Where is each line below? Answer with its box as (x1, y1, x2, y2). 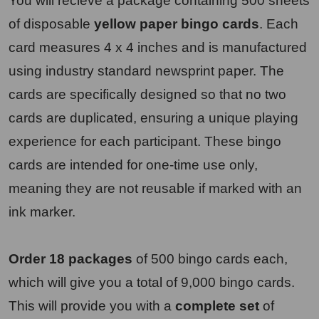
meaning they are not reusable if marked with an (9, 181, 302, 196)
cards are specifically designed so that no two (9, 87, 286, 102)
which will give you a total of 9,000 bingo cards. (9, 275, 295, 290)
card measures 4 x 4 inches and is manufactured (9, 40, 307, 55)
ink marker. (9, 204, 75, 219)
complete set (175, 298, 259, 313)
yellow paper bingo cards (94, 16, 259, 31)
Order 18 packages (9, 251, 132, 266)
